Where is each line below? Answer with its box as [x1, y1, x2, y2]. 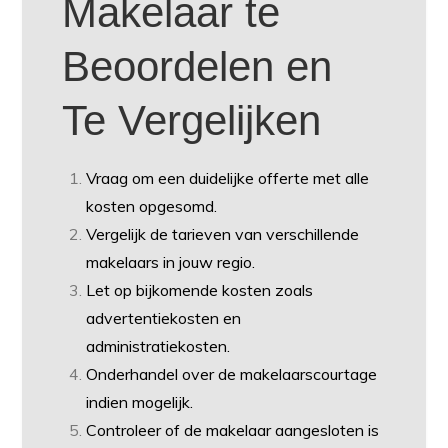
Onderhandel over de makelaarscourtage [86, 363, 378, 384]
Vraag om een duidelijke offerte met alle [86, 167, 370, 188]
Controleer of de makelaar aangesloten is [86, 419, 380, 440]
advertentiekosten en [86, 307, 242, 328]
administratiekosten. [86, 335, 231, 356]
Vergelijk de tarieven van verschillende [86, 223, 360, 244]
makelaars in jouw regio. [86, 251, 256, 272]
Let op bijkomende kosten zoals [86, 279, 314, 300]
